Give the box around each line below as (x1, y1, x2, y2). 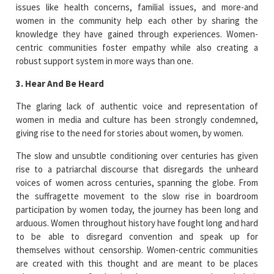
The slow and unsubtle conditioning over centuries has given (16, 149, 258, 161)
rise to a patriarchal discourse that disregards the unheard (16, 163, 258, 175)
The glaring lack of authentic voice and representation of (16, 100, 258, 112)
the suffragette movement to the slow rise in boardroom (16, 190, 258, 202)
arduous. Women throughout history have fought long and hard (16, 217, 258, 229)
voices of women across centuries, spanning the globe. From (16, 176, 258, 188)
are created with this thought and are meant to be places (16, 257, 258, 269)
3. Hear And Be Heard (16, 77, 105, 89)
